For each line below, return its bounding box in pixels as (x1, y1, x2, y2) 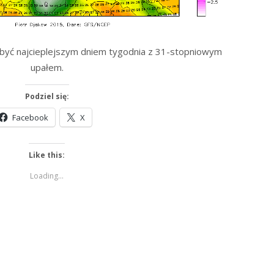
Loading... (30, 171, 64, 182)
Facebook (12, 112, 49, 124)
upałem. (30, 61, 64, 74)
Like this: (29, 150, 65, 161)
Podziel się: (24, 91, 69, 102)
